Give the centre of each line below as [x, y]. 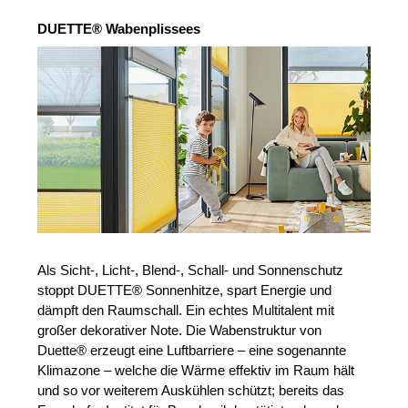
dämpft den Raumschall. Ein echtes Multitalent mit [186, 311]
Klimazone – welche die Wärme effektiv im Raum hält [196, 371]
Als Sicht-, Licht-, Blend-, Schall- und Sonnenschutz [191, 270]
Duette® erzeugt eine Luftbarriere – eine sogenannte [192, 351]
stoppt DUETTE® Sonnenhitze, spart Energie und [185, 291]
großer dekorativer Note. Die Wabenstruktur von [180, 331]
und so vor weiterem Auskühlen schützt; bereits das [191, 391]
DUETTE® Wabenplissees [119, 29]
